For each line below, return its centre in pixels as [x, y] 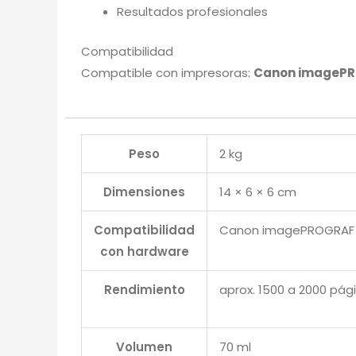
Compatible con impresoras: [167, 72]
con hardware [144, 251]
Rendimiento [144, 289]
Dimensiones [144, 192]
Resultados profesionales [192, 12]
